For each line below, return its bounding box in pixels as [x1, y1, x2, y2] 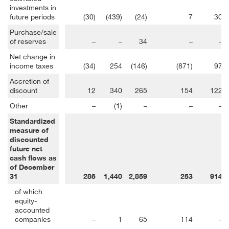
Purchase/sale [10, 27, 57, 36]
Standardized [10, 116, 55, 126]
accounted [15, 205, 50, 214]
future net [10, 144, 42, 153]
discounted [10, 134, 49, 144]
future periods [10, 12, 55, 21]
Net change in [10, 52, 55, 61]
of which [15, 187, 42, 196]
